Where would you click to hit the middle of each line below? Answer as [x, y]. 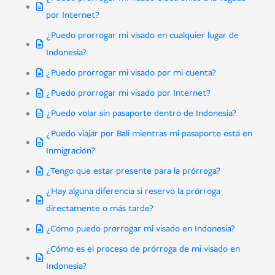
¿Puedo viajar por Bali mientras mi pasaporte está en [149, 134]
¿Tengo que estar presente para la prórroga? [133, 172]
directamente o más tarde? [99, 209]
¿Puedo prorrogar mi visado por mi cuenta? [131, 73]
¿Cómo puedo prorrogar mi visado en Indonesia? [140, 229]
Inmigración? [70, 151]
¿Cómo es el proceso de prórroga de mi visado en [143, 250]
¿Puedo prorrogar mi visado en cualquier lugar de [142, 36]
